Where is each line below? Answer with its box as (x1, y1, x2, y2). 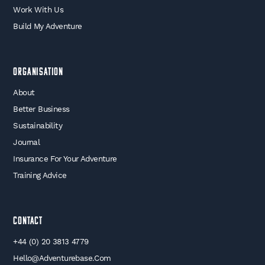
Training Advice (13, 170, 67, 180)
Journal (13, 137, 40, 147)
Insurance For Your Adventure (13, 154, 117, 164)
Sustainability (13, 121, 63, 131)
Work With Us (13, 5, 64, 15)
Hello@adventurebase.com (13, 253, 111, 263)
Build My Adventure (13, 21, 82, 31)
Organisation (13, 67, 64, 79)
